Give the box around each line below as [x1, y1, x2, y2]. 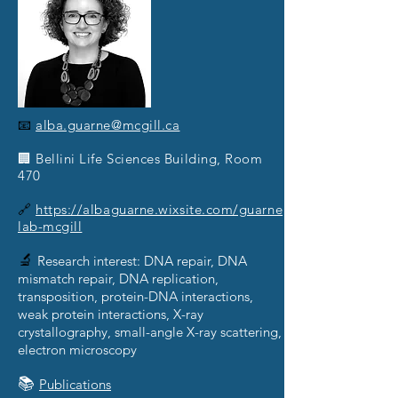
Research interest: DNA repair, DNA [37, 252, 247, 269]
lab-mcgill [18, 218, 83, 235]
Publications [39, 376, 111, 393]
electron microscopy [18, 341, 137, 358]
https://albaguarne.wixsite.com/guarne [36, 201, 283, 218]
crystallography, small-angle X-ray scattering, [18, 323, 282, 340]
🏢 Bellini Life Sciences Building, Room [18, 150, 263, 167]
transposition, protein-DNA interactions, [18, 288, 253, 305]
